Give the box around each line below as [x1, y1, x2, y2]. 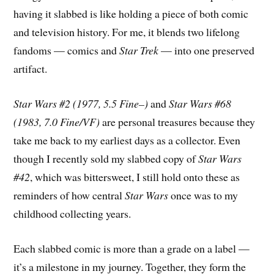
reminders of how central [13, 188, 125, 203]
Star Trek [119, 43, 159, 58]
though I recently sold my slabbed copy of [13, 151, 199, 166]
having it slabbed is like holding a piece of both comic [13, 6, 249, 21]
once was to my [168, 188, 239, 203]
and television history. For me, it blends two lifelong [13, 24, 240, 40]
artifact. [13, 61, 48, 76]
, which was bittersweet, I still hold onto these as [30, 169, 240, 185]
